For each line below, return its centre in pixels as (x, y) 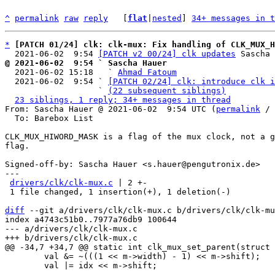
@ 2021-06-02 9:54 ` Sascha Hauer (86, 63)
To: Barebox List (10, 118)
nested (167, 18)
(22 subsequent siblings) (167, 91)
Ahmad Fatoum (147, 72)
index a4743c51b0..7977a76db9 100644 (91, 219)
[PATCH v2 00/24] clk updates (167, 54)
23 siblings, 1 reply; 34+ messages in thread (123, 100)
